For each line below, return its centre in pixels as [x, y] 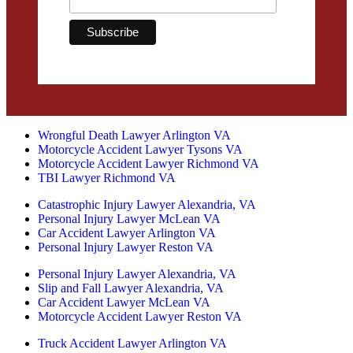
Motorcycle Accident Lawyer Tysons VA [140, 150]
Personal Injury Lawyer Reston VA [126, 247]
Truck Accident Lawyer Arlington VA [132, 344]
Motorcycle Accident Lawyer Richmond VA [149, 164]
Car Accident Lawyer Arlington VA [127, 233]
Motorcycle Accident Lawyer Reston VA [140, 317]
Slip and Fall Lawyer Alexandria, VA [131, 288]
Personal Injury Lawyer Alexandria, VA [137, 274]
